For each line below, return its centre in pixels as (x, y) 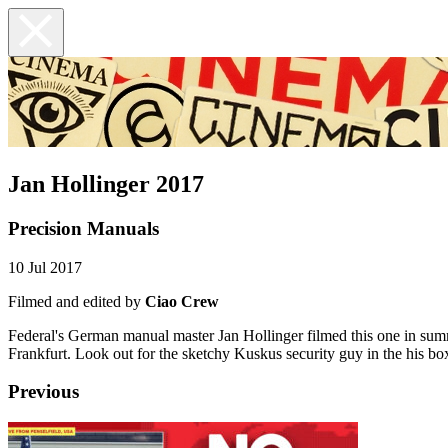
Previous (43, 392)
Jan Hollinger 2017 (106, 183)
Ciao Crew (182, 301)
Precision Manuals (83, 228)
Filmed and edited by (76, 301)
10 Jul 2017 (45, 267)
